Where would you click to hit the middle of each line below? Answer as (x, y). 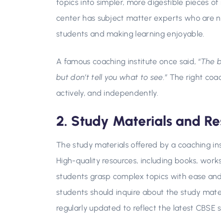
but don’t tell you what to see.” (112, 77)
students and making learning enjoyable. (130, 34)
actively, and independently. (107, 93)
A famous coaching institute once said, (127, 61)
